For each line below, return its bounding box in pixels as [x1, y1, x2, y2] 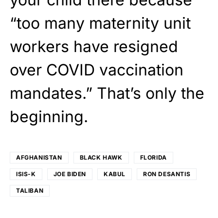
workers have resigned [10, 36, 178, 56]
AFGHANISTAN [16, 153, 62, 161]
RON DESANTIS [143, 170, 191, 178]
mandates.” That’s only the [10, 83, 204, 103]
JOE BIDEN [53, 170, 87, 178]
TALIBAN [16, 186, 44, 194]
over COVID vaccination [10, 60, 183, 79]
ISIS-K [16, 170, 36, 178]
